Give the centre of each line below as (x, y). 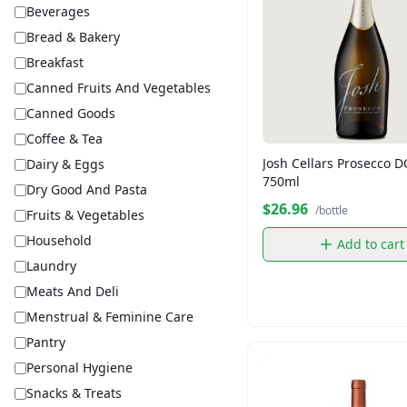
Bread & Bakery (73, 37)
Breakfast (55, 62)
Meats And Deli (73, 291)
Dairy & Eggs (65, 164)
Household (59, 240)
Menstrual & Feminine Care (110, 317)
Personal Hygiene (79, 367)
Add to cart (371, 244)
